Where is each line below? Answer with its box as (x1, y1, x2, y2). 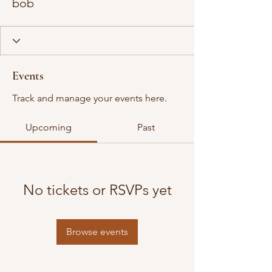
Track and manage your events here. (12, 92, 167, 104)
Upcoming (25, 121, 72, 133)
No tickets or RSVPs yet (22, 181, 172, 199)
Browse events (66, 226, 128, 237)
